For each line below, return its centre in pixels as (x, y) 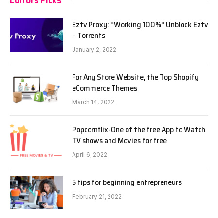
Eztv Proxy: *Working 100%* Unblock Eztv (140, 24)
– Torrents (89, 35)
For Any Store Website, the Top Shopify (135, 77)
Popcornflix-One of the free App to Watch (139, 129)
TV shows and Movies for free (119, 140)
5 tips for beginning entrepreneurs (127, 182)
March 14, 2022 (93, 102)
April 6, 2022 (90, 154)
